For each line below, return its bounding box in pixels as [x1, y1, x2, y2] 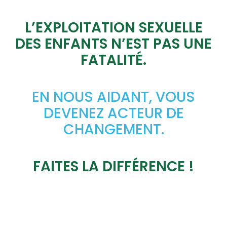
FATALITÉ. [81, 50, 146, 70]
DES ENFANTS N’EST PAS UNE [15, 34, 212, 54]
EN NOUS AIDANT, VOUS [32, 87, 195, 107]
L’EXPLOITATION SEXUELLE [24, 18, 203, 38]
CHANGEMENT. [63, 120, 164, 140]
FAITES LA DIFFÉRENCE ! [33, 157, 194, 177]
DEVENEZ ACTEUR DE [43, 103, 184, 124]
